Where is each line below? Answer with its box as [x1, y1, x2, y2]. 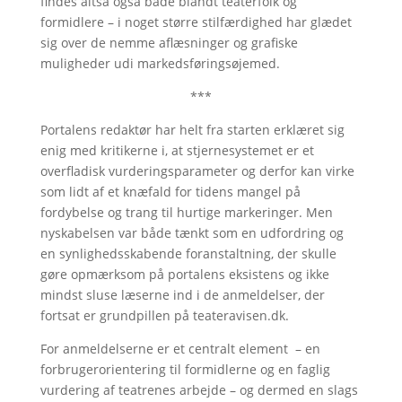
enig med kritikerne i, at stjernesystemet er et [39, 142, 314, 159]
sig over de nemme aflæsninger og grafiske [39, 34, 298, 51]
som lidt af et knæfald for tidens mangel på [39, 183, 301, 200]
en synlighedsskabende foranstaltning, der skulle [39, 245, 336, 262]
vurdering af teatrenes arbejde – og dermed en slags [39, 381, 358, 398]
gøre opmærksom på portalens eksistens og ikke [39, 266, 329, 283]
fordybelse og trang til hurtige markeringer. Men [39, 204, 333, 221]
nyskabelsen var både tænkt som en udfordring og [39, 224, 344, 241]
